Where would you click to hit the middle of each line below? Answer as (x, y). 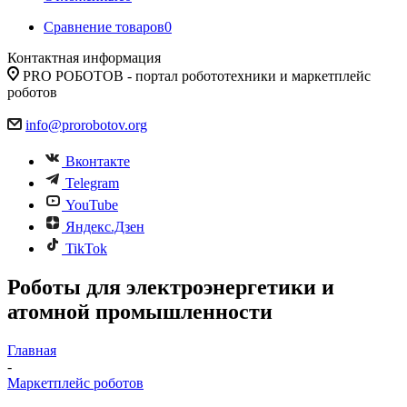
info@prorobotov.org (86, 125)
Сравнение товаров (104, 27)
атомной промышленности (140, 311)
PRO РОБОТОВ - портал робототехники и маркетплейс (197, 76)
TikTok (86, 248)
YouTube (92, 205)
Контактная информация (84, 58)
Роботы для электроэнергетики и (171, 287)
